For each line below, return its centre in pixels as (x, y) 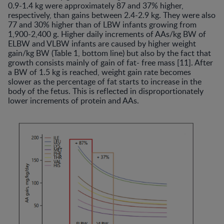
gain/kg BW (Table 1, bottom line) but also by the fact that (109, 53)
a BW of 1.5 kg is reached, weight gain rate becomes (99, 72)
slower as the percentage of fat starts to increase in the (105, 81)
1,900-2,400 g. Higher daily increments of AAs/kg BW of (107, 34)
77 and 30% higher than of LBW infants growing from (102, 24)
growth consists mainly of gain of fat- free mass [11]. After (110, 62)
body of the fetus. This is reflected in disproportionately (106, 91)
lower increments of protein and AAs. (73, 100)
